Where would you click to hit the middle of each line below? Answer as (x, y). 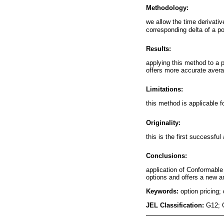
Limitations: (164, 89)
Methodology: (167, 8)
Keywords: (163, 191)
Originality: (163, 122)
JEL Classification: (176, 205)
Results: (158, 48)
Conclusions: (166, 155)
